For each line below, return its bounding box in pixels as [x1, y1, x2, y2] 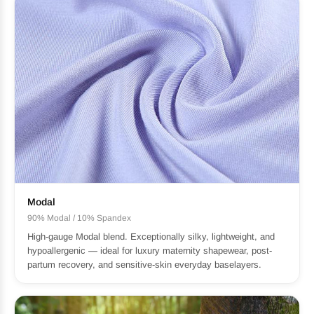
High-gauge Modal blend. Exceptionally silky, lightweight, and [27, 231, 275, 242]
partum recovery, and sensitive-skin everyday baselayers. [27, 259, 261, 270]
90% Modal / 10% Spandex [27, 212, 131, 223]
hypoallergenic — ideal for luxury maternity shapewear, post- [27, 245, 272, 256]
